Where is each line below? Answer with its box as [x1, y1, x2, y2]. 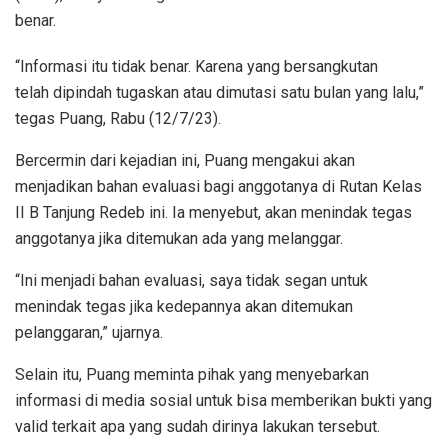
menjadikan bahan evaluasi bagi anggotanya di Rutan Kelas [15, 176, 422, 196]
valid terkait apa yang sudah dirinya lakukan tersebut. [15, 416, 380, 436]
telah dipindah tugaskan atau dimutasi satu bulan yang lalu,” [15, 82, 424, 102]
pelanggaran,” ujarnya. [15, 322, 163, 342]
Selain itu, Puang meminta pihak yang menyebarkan [15, 364, 369, 384]
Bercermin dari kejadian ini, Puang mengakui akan [15, 150, 355, 170]
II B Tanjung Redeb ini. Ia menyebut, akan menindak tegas [15, 202, 412, 222]
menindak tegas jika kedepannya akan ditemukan [15, 296, 353, 316]
